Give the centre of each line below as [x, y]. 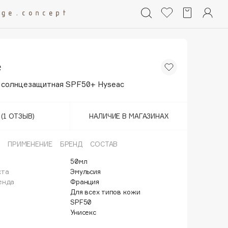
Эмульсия [85, 172]
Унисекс [83, 212]
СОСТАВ [104, 144]
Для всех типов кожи [105, 192]
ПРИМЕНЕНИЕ [30, 144]
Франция [85, 182]
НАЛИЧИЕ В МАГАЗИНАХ [129, 116]
